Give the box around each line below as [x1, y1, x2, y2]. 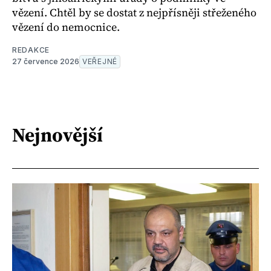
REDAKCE [12, 45, 50, 54]
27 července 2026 [12, 56, 79, 66]
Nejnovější [12, 122, 103, 149]
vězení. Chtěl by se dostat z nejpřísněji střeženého [12, 4, 256, 20]
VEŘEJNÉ [82, 56, 117, 66]
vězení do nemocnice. [12, 19, 120, 34]
